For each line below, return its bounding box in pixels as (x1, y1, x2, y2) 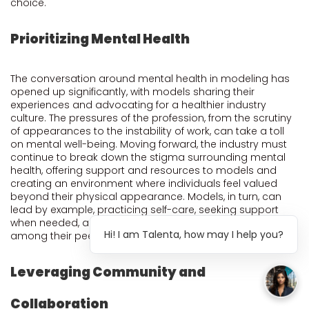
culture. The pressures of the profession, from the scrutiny (10, 111, 292, 125)
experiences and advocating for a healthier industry (10, 98, 266, 112)
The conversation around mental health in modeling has (10, 72, 290, 86)
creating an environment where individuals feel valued (10, 177, 277, 190)
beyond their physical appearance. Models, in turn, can (10, 190, 281, 203)
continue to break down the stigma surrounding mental (10, 150, 286, 164)
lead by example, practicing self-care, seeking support (10, 203, 279, 217)
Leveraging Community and (10, 263, 206, 281)
